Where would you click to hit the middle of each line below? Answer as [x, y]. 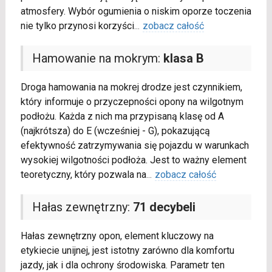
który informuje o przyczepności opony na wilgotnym [132, 101]
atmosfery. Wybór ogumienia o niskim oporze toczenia [136, 11]
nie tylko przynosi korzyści [77, 25]
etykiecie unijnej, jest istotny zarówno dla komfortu [127, 250]
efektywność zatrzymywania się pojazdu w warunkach [134, 145]
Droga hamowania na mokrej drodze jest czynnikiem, [131, 87]
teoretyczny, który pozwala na [83, 174]
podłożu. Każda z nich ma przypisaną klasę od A [122, 116]
